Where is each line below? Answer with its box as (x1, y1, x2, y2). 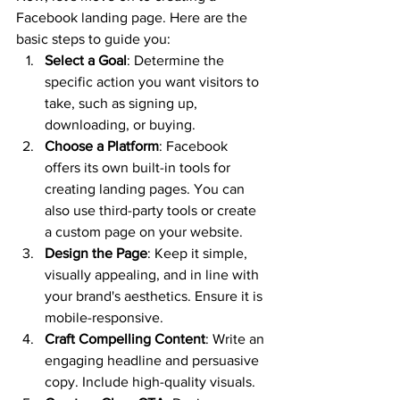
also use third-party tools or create (45, 203, 260, 219)
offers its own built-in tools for (45, 160, 234, 176)
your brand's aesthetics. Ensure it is (45, 288, 266, 304)
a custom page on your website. (45, 224, 243, 240)
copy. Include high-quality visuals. (45, 374, 255, 390)
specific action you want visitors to (45, 74, 262, 90)
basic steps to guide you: (16, 31, 171, 47)
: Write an (205, 331, 268, 347)
